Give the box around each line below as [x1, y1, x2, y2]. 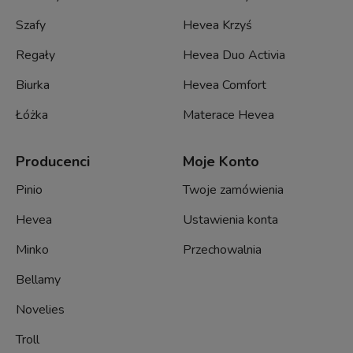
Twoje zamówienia [183, 180, 284, 199]
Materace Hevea [183, 106, 275, 124]
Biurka [16, 76, 50, 94]
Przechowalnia [183, 240, 262, 258]
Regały [16, 46, 55, 64]
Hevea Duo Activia [183, 46, 286, 64]
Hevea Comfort [183, 76, 267, 94]
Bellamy [16, 270, 61, 288]
